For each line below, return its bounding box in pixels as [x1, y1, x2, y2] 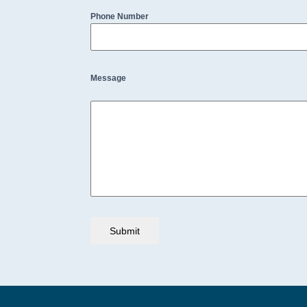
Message [90, 73, 126, 83]
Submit [110, 225, 140, 236]
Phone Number [90, 12, 149, 21]
